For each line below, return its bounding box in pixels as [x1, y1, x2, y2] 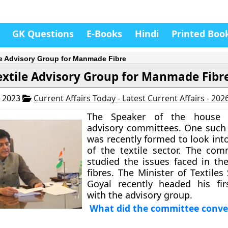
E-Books [87, 27, 122, 40]
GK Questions [12, 27, 74, 40]
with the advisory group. [87, 189, 193, 201]
